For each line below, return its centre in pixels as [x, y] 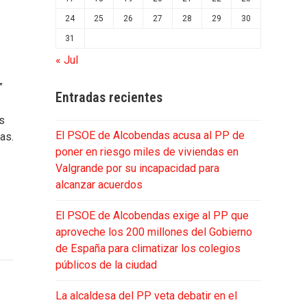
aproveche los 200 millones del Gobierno [153, 232]
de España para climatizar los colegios [148, 248]
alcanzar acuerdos [99, 184]
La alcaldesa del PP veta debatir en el [146, 295]
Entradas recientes [109, 97]
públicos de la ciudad [106, 265]
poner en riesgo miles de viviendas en [147, 151]
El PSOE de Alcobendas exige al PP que [152, 215]
